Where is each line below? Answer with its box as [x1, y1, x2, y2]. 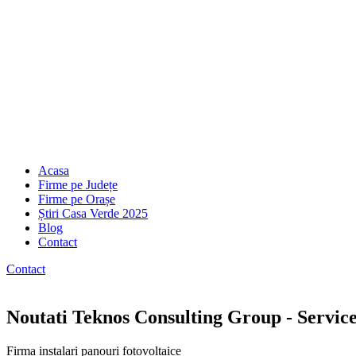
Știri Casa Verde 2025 [38, 207, 148, 220]
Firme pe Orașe [38, 192, 115, 206]
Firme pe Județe [38, 178, 118, 192]
